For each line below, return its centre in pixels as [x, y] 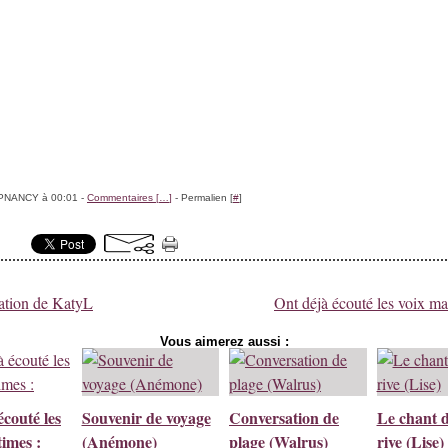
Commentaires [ [123, 197]
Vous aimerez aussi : [224, 341]
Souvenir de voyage [146, 417]
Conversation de [284, 417]
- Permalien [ [202, 197]
